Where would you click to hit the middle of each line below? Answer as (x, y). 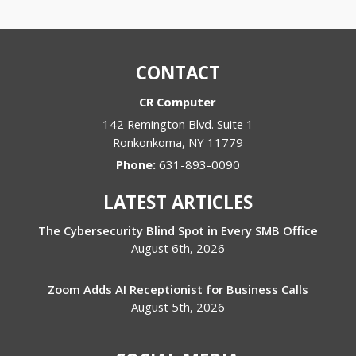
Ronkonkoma (147, 143)
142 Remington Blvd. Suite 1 (178, 124)
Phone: (137, 165)
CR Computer (178, 102)
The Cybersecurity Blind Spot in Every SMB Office (178, 231)
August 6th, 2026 (178, 248)
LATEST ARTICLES (178, 203)
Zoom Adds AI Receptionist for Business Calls (178, 290)
